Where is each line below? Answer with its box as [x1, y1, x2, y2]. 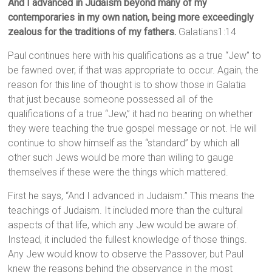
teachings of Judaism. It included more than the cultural [8, 205, 243, 217]
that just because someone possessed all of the [8, 93, 214, 106]
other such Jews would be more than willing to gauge [8, 152, 234, 164]
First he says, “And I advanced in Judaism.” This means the [8, 190, 255, 202]
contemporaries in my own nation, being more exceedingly [8, 12, 254, 24]
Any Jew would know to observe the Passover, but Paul [8, 248, 244, 260]
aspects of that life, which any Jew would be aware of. [8, 219, 239, 231]
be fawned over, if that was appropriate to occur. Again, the [8, 64, 259, 76]
